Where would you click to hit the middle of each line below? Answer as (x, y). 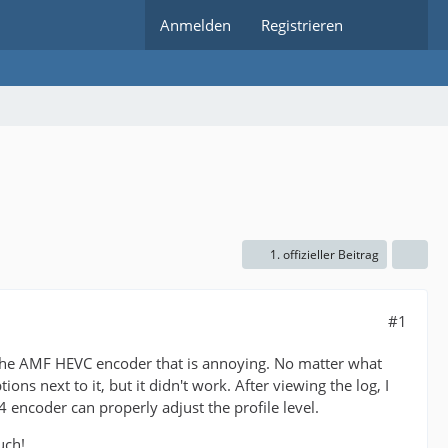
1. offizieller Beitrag (324, 254)
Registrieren (302, 25)
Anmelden (195, 25)
